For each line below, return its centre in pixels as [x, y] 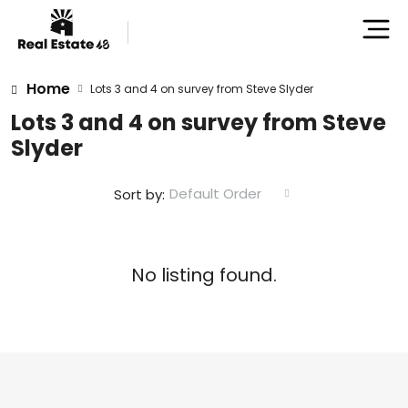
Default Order [215, 194]
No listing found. [204, 275]
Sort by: [139, 194]
